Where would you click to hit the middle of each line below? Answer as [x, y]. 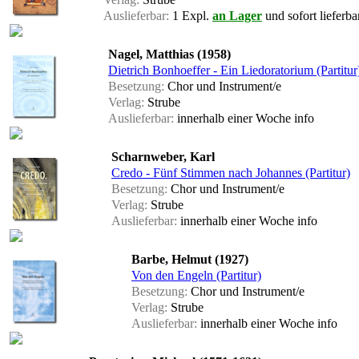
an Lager [237, 16]
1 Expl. [191, 16]
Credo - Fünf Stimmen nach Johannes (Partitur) [231, 173]
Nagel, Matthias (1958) [169, 54]
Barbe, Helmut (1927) [190, 260]
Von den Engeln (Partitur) [196, 276]
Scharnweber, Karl [163, 157]
